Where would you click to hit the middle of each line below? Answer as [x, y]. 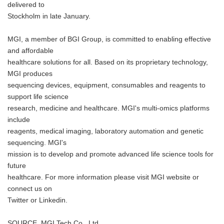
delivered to [26, 5]
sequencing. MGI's [37, 143]
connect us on [30, 189]
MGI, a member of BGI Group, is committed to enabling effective [109, 39]
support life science [38, 97]
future [17, 166]
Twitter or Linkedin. [37, 200]
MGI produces [30, 74]
